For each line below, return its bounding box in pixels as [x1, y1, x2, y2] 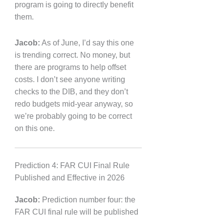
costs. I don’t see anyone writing [15, 75, 125, 84]
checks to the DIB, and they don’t [15, 87, 128, 96]
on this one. [15, 124, 55, 132]
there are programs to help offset [15, 63, 126, 71]
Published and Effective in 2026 [15, 173, 125, 182]
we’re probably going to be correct [15, 111, 132, 120]
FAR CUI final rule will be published [15, 207, 138, 216]
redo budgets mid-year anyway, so [15, 99, 133, 108]
